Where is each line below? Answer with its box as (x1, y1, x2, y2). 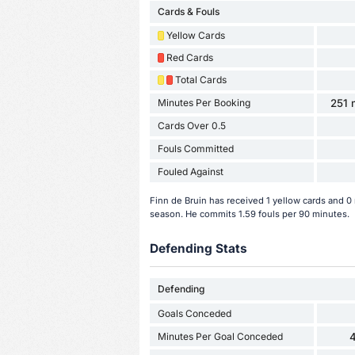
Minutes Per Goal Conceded (157, 330, 283, 342)
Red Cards (166, 51, 213, 63)
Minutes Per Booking (157, 97, 250, 109)
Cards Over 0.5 (157, 120, 226, 132)
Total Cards (174, 74, 227, 86)
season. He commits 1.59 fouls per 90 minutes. (149, 208, 349, 219)
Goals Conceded (157, 307, 231, 319)
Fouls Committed (157, 143, 234, 155)
